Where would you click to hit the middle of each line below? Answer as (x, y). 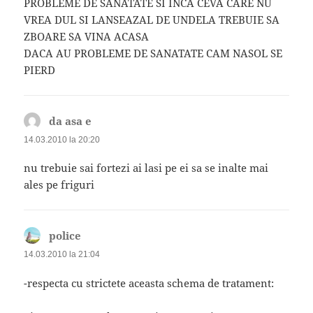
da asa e (71, 121)
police (65, 236)
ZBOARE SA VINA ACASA (87, 37)
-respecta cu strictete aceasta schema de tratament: (149, 283)
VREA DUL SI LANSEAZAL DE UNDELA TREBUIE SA (152, 20)
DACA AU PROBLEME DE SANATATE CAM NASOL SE (153, 53)
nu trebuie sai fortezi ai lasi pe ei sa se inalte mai (146, 168)
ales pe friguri (59, 185)
